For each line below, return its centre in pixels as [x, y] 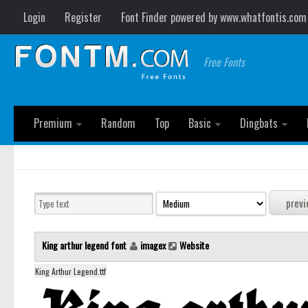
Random [118, 123]
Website [194, 245]
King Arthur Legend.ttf [70, 272]
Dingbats [259, 123]
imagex [153, 245]
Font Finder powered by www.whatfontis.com [214, 17]
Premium [53, 123]
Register [83, 17]
